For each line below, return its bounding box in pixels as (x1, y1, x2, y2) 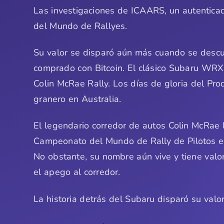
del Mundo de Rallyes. (33, 19, 127, 32)
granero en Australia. (33, 92, 121, 105)
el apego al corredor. (33, 166, 120, 178)
